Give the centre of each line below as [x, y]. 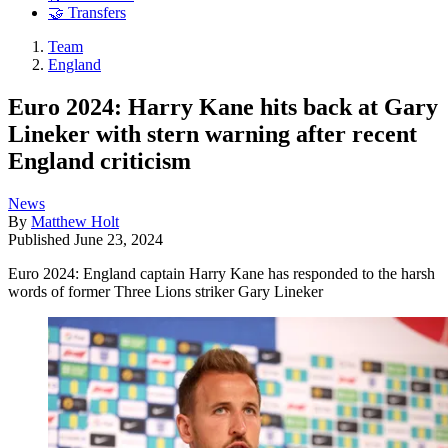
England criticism [99, 160]
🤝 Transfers [87, 13]
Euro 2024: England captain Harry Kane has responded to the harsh [221, 273]
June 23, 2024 [118, 239]
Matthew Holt [75, 221]
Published [41, 239]
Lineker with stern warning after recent [212, 133]
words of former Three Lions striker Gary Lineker [165, 291]
